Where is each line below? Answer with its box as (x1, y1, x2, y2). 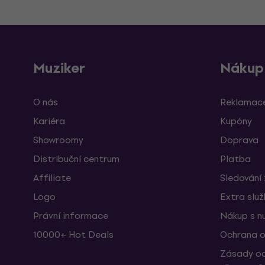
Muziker (33, 57, 85, 79)
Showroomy (33, 132, 83, 147)
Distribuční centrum (33, 151, 119, 166)
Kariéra (33, 114, 65, 128)
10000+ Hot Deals (33, 227, 114, 242)
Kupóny (220, 114, 252, 128)
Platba (220, 151, 251, 166)
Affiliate (33, 170, 71, 185)
